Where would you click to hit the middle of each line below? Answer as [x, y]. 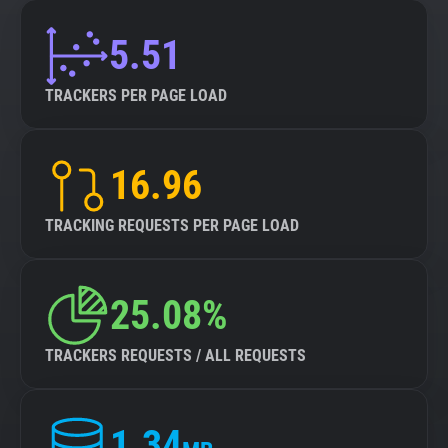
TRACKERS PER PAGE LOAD [136, 95]
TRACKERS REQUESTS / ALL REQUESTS [175, 355]
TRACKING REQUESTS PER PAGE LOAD [172, 225]
